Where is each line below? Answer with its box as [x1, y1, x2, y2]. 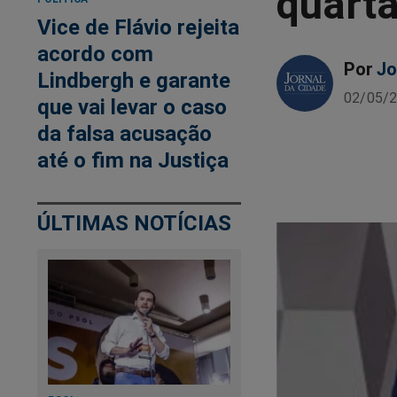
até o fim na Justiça [37, 147, 229, 174]
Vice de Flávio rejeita [37, 14, 239, 41]
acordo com [37, 41, 153, 67]
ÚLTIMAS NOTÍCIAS [37, 210, 231, 237]
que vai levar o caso [37, 94, 227, 121]
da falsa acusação [37, 121, 212, 147]
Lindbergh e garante [37, 67, 230, 94]
